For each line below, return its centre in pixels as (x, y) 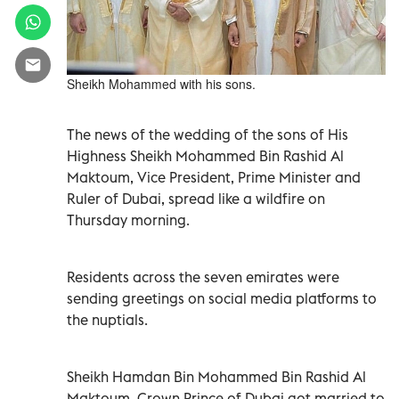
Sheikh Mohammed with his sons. (161, 83)
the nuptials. (107, 319)
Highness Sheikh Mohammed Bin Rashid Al (205, 155)
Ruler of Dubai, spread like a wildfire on (196, 198)
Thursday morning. (128, 220)
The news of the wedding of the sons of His (208, 134)
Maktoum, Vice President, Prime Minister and (214, 177)
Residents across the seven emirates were (203, 277)
